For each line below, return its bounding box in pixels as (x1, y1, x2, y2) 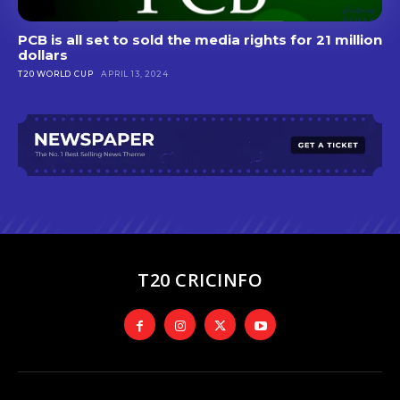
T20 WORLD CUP (18, 68, 94, 79)
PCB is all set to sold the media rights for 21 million (18, 30, 382, 48)
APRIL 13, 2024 (101, 68, 169, 79)
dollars (18, 46, 68, 63)
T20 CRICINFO (137, 268, 262, 293)
